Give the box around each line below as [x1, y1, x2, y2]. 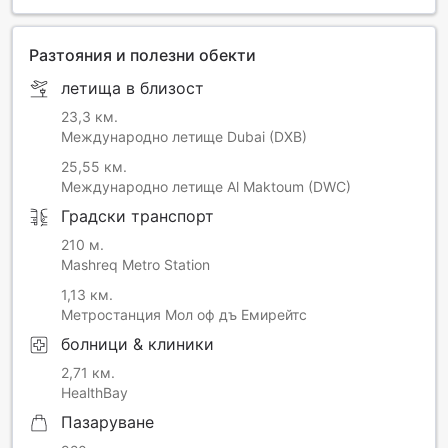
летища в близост [61, 78, 204, 99]
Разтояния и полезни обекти [29, 45, 256, 66]
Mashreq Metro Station [61, 256, 210, 274]
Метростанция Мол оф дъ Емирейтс [61, 306, 307, 324]
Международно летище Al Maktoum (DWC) [61, 178, 351, 196]
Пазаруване [61, 412, 154, 433]
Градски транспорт [61, 206, 214, 227]
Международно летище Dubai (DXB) [61, 128, 307, 146]
